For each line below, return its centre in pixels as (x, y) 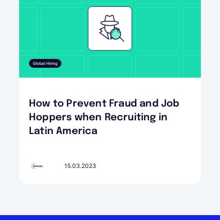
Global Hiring (45, 64)
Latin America (63, 132)
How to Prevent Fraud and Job (104, 104)
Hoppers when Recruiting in (98, 118)
